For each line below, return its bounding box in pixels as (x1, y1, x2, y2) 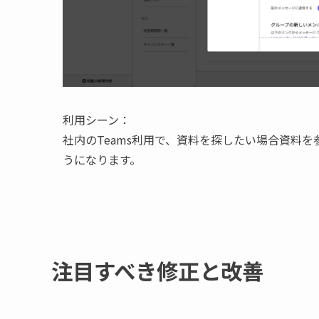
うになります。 (63, 150, 141, 168)
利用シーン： (63, 110, 130, 128)
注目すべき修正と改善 (51, 255, 263, 287)
